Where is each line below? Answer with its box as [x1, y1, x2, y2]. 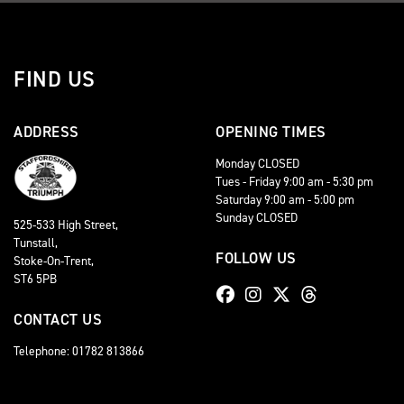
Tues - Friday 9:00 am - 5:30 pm [216, 172, 373, 189]
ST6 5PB [14, 271, 57, 288]
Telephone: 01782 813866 [14, 343, 144, 360]
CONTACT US [14, 309, 102, 330]
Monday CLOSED [216, 154, 299, 171]
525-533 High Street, [14, 216, 118, 234]
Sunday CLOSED [216, 208, 298, 225]
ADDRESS [14, 121, 79, 142]
